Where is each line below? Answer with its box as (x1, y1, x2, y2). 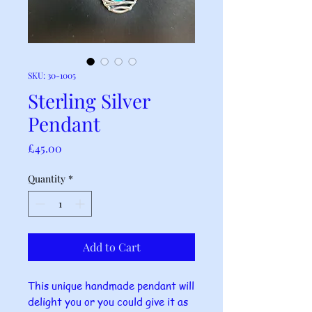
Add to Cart (82, 240, 141, 255)
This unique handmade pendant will (28, 279, 194, 293)
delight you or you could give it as (28, 295, 188, 309)
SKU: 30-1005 (28, 70, 76, 81)
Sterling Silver (28, 88, 150, 114)
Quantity (28, 172, 65, 186)
